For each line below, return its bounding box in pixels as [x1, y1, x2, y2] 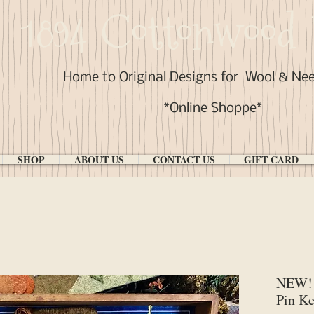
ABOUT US [74, 152, 124, 167]
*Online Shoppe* [164, 102, 262, 116]
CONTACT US [153, 152, 215, 167]
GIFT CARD [244, 152, 299, 167]
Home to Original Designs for [63, 71, 245, 85]
